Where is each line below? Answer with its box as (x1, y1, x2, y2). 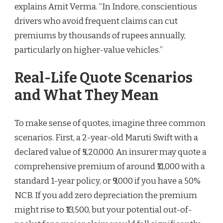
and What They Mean (14, 87, 159, 105)
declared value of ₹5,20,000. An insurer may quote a (14, 146, 207, 157)
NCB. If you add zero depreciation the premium (14, 190, 197, 201)
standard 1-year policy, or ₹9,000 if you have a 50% (14, 175, 201, 186)
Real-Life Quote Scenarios (14, 69, 193, 87)
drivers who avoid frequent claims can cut (14, 16, 178, 27)
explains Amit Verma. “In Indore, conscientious (14, 1, 197, 12)
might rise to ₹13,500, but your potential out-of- (14, 204, 192, 215)
